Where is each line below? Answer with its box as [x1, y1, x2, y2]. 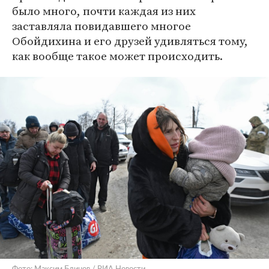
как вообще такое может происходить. [12, 48, 223, 64]
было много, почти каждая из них [12, 3, 196, 19]
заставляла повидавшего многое [12, 18, 191, 34]
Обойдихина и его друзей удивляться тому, [12, 33, 248, 49]
